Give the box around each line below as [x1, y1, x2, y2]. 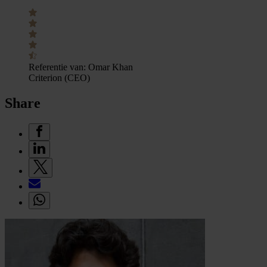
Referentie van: [29, 61, 86, 72]
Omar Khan [88, 61, 133, 72]
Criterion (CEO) [29, 72, 90, 83]
